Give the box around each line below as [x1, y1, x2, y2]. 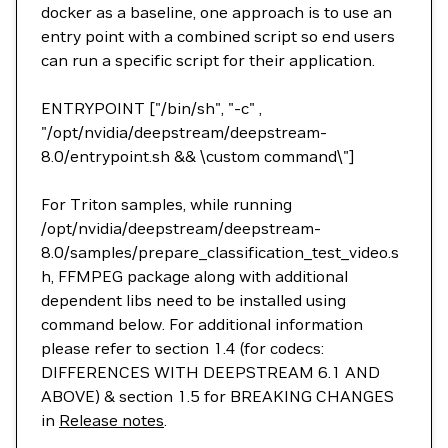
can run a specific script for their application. [41, 50, 375, 70]
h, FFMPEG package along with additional [41, 266, 348, 286]
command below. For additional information [41, 314, 363, 334]
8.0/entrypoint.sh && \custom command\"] [41, 146, 355, 166]
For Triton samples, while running [41, 194, 292, 214]
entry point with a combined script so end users [41, 26, 395, 46]
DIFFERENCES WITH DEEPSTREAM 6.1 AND [41, 362, 380, 382]
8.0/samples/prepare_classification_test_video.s [41, 242, 399, 262]
